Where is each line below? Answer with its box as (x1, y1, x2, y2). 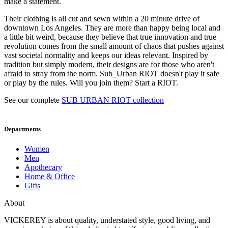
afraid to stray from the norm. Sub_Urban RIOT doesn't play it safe (4, 69, 219, 78)
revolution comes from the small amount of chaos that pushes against (4, 41, 224, 50)
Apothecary (24, 163, 62, 172)
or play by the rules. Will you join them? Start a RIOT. (4, 78, 178, 87)
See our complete (4, 95, 62, 104)
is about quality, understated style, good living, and (46, 216, 210, 225)
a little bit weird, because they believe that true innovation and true (4, 32, 216, 41)
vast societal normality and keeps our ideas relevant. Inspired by (4, 50, 208, 60)
